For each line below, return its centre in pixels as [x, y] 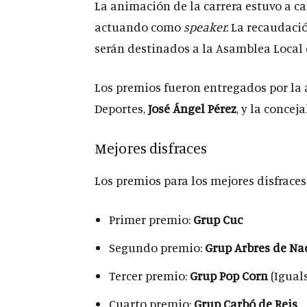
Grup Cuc [218, 219]
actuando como [139, 27]
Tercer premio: [149, 275]
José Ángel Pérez [192, 108]
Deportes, [121, 108]
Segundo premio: [157, 247]
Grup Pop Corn [229, 275]
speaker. [206, 27]
